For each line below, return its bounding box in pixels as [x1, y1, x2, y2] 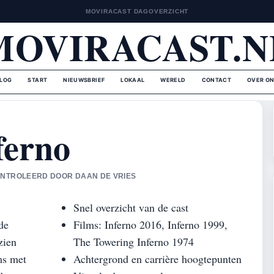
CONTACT [201, 76, 232, 83]
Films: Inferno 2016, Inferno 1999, [73, 217, 228, 232]
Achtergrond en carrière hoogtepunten [73, 251, 242, 266]
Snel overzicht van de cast [73, 200, 188, 215]
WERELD [160, 76, 186, 83]
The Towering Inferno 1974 [73, 234, 194, 249]
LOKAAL [120, 76, 145, 83]
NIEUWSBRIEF [63, 76, 105, 83]
